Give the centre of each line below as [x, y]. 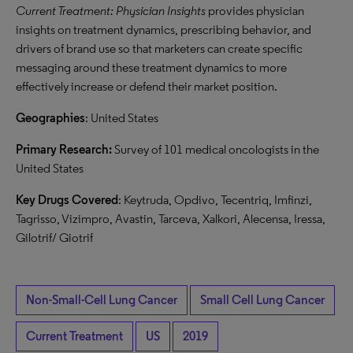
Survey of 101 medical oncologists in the [217, 149]
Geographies [50, 118]
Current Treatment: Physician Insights [112, 11]
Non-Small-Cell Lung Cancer [102, 300]
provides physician [256, 11]
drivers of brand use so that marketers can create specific [159, 48]
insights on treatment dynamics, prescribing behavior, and [163, 30]
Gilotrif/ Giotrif [54, 238]
